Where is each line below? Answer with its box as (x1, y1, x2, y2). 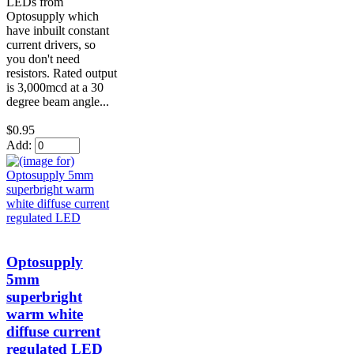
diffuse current (6, 323, 100, 341)
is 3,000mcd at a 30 (6, 80, 104, 94)
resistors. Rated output (6, 66, 117, 80)
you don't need (6, 51, 80, 66)
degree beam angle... (6, 94, 109, 108)
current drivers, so (6, 37, 96, 51)
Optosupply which (6, 9, 99, 23)
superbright (6, 288, 82, 306)
